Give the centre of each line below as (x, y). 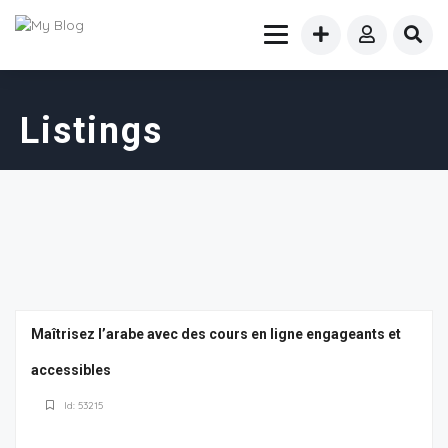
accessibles (71, 370)
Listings (91, 131)
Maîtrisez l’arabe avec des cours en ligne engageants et (216, 334)
